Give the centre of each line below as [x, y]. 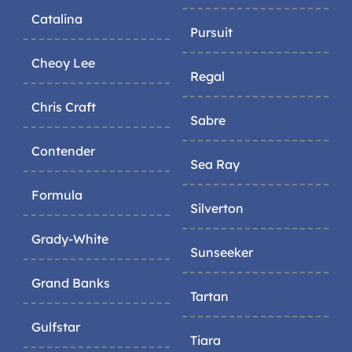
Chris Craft [64, 107]
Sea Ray [215, 165]
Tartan [209, 297]
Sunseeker [222, 253]
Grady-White [70, 239]
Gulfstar [56, 327]
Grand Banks [71, 283]
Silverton [217, 209]
